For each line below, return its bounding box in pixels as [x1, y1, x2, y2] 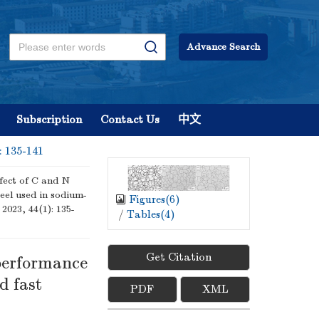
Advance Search [187, 41, 260, 53]
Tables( [127, 208, 164, 221]
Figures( [130, 193, 169, 206]
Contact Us [100, 113, 159, 126]
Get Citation [146, 251, 211, 264]
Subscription [16, 113, 82, 126]
